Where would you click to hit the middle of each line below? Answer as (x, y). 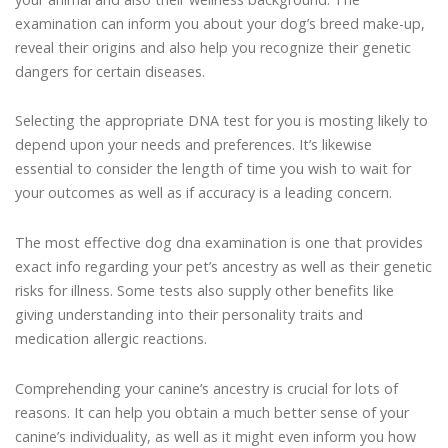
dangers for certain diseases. (110, 71)
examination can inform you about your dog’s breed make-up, (220, 23)
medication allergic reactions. (111, 338)
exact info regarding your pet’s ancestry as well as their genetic (223, 266)
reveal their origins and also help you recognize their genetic (213, 47)
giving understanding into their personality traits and (189, 314)
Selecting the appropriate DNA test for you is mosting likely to (221, 121)
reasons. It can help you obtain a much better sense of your (212, 412)
